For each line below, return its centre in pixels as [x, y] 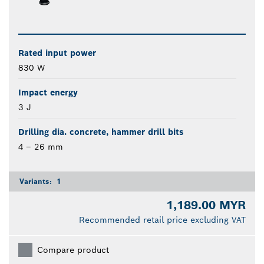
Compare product [73, 250]
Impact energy [48, 93]
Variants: [37, 181]
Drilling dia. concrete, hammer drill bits [101, 132]
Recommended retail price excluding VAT [162, 220]
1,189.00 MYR [206, 205]
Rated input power [57, 53]
